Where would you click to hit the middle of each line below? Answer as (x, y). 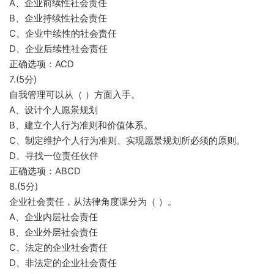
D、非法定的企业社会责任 (63, 263)
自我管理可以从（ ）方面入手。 (75, 94)
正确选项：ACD (42, 64)
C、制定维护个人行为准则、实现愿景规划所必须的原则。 (127, 140)
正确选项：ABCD (45, 171)
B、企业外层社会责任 (54, 232)
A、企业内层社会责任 (54, 217)
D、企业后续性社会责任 (58, 49)
